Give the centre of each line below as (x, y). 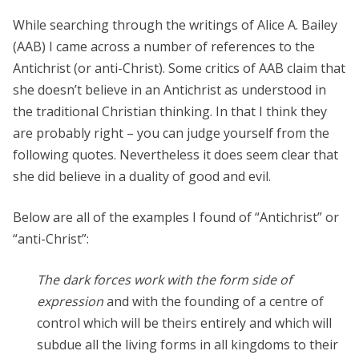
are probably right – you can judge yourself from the (171, 133)
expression (70, 301)
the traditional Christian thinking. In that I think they (170, 111)
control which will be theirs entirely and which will (184, 323)
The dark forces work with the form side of (164, 279)
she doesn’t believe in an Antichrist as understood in (169, 89)
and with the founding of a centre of (214, 301)
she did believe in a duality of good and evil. (142, 176)
